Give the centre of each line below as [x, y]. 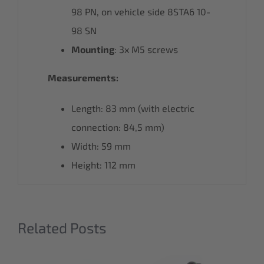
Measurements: [83, 77]
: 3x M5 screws [146, 49]
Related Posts [62, 227]
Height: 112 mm [103, 164]
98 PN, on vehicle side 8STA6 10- [141, 11]
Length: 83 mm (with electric [133, 108]
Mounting [93, 49]
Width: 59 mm [101, 146]
